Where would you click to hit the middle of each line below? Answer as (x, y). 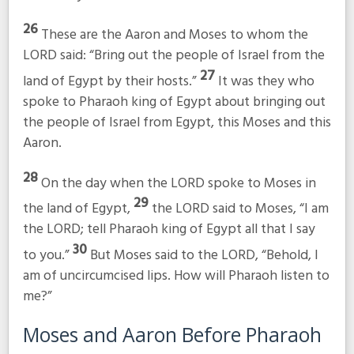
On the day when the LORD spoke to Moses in (178, 183)
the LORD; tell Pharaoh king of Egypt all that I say (169, 230)
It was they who (266, 82)
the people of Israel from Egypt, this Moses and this (177, 123)
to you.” (47, 256)
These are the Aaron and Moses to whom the (174, 36)
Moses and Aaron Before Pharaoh (172, 334)
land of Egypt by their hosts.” (111, 82)
